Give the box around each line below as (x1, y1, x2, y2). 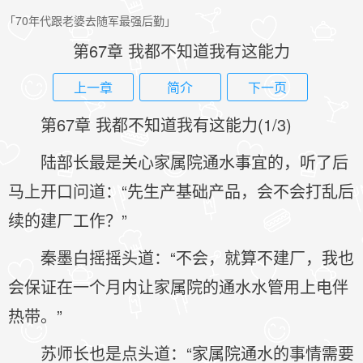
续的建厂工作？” (8, 208, 127, 232)
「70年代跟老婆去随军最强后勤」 (4, 12, 176, 28)
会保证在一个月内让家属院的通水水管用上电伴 (8, 275, 348, 298)
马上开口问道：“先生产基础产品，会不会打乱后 (8, 179, 354, 203)
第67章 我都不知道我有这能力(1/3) (41, 113, 292, 136)
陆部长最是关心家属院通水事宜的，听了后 (41, 150, 348, 173)
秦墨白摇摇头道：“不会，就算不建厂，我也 (41, 246, 354, 269)
